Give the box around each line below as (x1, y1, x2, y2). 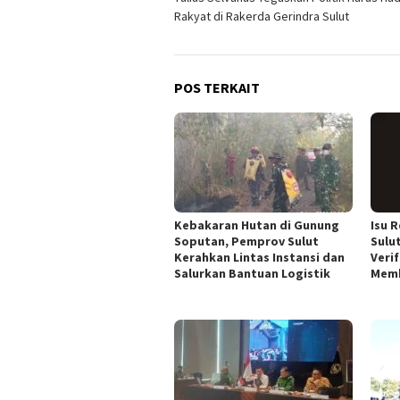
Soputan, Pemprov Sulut (174, 232, 319, 249)
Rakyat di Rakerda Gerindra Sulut (174, 7, 349, 24)
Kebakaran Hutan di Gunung (174, 216, 339, 233)
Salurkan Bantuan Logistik (174, 264, 330, 281)
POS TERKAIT (174, 78, 260, 96)
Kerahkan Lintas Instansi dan (174, 248, 345, 265)
